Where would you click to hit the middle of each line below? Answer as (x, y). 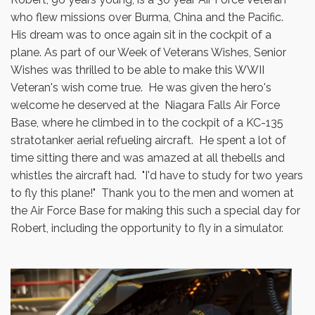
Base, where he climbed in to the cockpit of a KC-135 (147, 123)
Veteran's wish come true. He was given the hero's (141, 88)
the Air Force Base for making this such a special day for (155, 211)
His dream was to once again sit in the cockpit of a (141, 35)
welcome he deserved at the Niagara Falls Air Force (145, 105)
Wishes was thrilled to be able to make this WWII (137, 70)
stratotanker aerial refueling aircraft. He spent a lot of (148, 140)
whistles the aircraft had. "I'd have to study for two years (157, 175)
